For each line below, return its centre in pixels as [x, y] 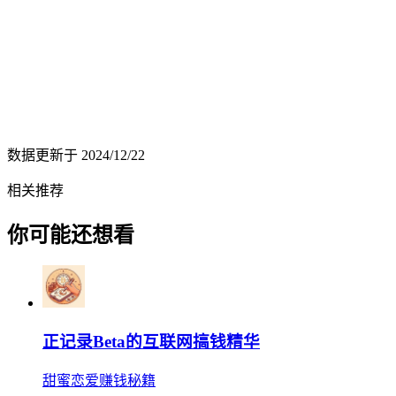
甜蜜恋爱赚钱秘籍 [99, 380]
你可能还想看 [71, 235]
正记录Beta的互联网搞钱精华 [151, 342]
